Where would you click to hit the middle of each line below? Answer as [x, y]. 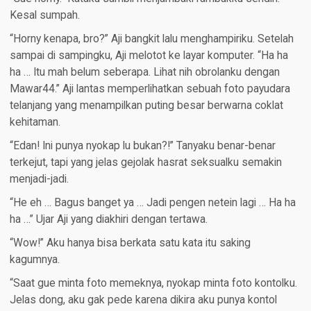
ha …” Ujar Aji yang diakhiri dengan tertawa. [108, 220]
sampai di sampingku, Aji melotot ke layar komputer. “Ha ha [149, 56]
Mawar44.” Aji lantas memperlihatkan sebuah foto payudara [150, 89]
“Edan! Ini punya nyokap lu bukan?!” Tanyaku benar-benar [142, 146]
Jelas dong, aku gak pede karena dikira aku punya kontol [143, 300]
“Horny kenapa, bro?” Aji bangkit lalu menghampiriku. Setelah [151, 39]
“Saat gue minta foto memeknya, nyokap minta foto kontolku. [153, 284]
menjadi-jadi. [39, 179]
